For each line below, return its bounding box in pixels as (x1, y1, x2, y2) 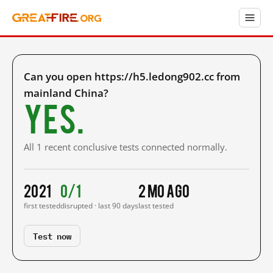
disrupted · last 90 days (60, 200, 138, 211)
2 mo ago (138, 181, 190, 199)
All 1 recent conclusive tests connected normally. (24, 141, 227, 153)
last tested (138, 200, 174, 211)
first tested (24, 200, 60, 211)
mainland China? (24, 86, 108, 100)
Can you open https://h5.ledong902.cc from (24, 69, 240, 83)
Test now (33, 229, 71, 243)
